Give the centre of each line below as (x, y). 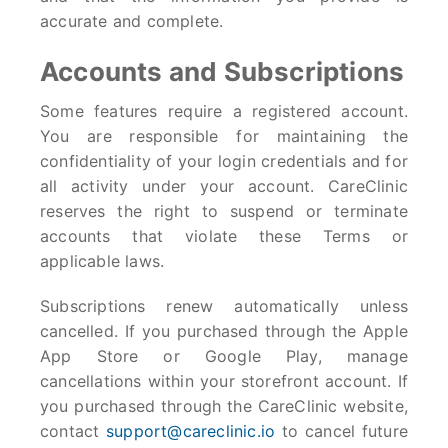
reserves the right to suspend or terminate (224, 211)
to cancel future (341, 431)
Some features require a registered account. (224, 111)
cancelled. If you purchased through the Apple (224, 331)
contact (73, 431)
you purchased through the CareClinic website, (224, 406)
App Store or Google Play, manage (224, 356)
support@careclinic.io (191, 431)
